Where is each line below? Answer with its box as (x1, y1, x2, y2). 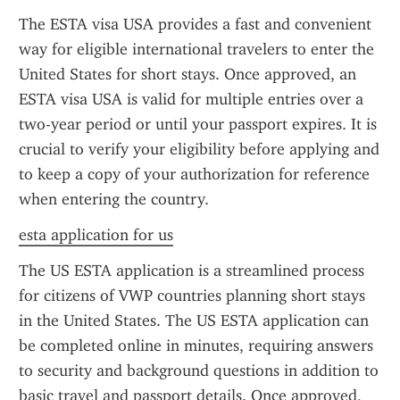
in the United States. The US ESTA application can (19, 311, 369, 330)
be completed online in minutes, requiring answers (19, 336, 373, 355)
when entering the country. (19, 189, 209, 209)
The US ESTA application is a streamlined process (19, 261, 364, 280)
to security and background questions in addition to (19, 361, 379, 380)
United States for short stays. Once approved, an (19, 64, 356, 84)
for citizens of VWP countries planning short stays (19, 286, 365, 305)
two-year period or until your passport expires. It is (19, 114, 377, 134)
